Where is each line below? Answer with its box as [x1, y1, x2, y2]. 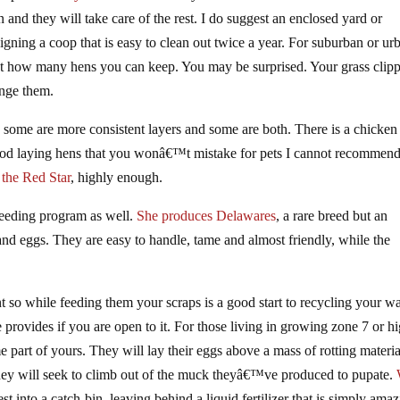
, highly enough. [71, 169, 163, 185]
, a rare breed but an [276, 207, 388, 223]
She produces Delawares [137, 207, 277, 223]
